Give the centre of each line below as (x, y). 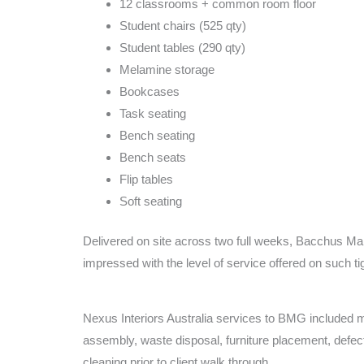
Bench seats (153, 157)
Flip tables (146, 179)
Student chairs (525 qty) (183, 25)
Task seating (153, 113)
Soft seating (151, 201)
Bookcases (149, 91)
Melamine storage (167, 69)
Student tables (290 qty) (182, 47)
